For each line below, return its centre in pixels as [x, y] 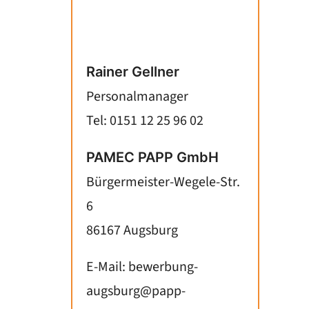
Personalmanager [137, 97]
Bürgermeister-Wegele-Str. [163, 182]
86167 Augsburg [132, 230]
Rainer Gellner [133, 72]
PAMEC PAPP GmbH [152, 157]
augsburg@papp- [136, 291]
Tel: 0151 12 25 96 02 [145, 121]
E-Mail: [107, 267]
